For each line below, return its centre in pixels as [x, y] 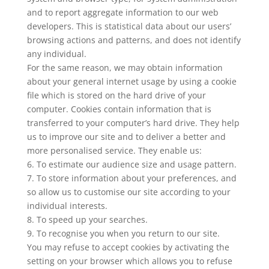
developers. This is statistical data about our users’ [129, 26]
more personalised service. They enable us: [114, 150]
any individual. [56, 54]
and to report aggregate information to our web [122, 12]
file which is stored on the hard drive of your [116, 95]
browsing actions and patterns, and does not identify [134, 40]
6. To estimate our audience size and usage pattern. [131, 164]
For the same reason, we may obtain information [125, 68]
